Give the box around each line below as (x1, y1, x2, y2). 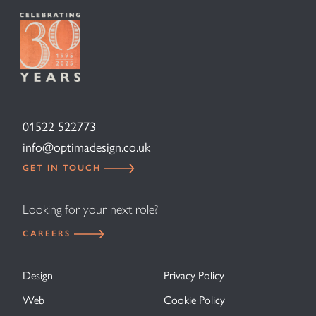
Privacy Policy (164, 268, 224, 282)
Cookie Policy (164, 293, 225, 307)
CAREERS (23, 228, 74, 238)
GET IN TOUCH (23, 162, 104, 173)
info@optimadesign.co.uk (23, 139, 150, 155)
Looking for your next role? (23, 201, 158, 217)
